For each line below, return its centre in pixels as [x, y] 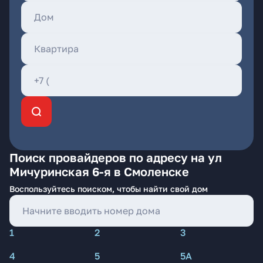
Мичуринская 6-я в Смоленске [99, 171]
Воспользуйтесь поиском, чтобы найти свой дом [109, 189]
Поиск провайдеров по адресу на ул [116, 157]
